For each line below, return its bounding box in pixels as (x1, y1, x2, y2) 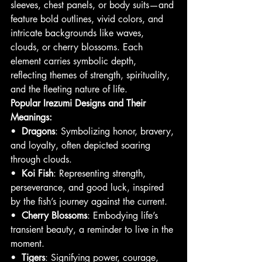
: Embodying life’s (87, 209, 161, 222)
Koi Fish (22, 167, 53, 180)
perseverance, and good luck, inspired (11, 181, 167, 194)
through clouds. (11, 153, 72, 166)
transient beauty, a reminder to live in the (11, 223, 176, 236)
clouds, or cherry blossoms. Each (11, 41, 146, 54)
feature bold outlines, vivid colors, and (11, 13, 166, 26)
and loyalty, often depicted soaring (11, 139, 153, 152)
